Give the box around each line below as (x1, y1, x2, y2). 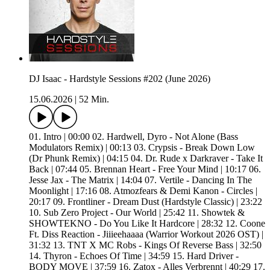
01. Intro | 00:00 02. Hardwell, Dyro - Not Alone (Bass (29, 131, 238, 142)
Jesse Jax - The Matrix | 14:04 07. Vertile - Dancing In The (29, 174, 252, 185)
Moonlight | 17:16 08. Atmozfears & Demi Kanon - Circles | (29, 185, 257, 196)
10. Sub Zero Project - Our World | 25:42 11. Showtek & (29, 207, 245, 218)
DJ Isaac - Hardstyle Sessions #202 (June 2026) (29, 73, 210, 84)
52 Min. (79, 93, 109, 104)
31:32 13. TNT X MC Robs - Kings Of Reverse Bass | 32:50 (29, 239, 262, 250)
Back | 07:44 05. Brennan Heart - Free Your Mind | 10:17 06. (29, 163, 261, 174)
